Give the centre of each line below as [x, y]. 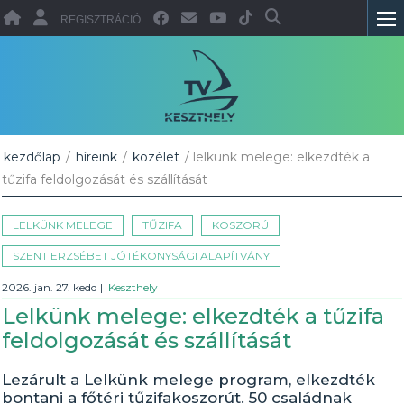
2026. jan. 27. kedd [51, 287]
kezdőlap [32, 157]
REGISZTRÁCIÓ [101, 20]
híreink [97, 157]
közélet [156, 157]
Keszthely [133, 287]
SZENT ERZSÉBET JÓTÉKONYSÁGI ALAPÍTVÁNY [142, 256]
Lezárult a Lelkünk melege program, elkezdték [189, 380]
